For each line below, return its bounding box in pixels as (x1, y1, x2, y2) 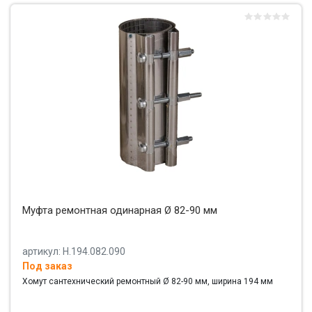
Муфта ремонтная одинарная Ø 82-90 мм (22, 204, 217, 217)
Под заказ (22, 260, 72, 272)
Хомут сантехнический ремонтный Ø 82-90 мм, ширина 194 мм (22, 276, 273, 287)
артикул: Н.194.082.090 (22, 246, 125, 258)
